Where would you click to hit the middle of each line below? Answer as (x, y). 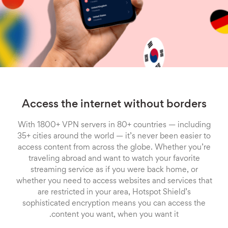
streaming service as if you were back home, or (114, 170)
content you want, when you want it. (115, 215)
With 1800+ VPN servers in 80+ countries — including (114, 125)
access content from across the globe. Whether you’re (114, 148)
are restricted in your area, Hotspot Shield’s (114, 192)
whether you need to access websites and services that (114, 181)
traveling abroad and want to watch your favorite (114, 159)
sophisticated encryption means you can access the (114, 204)
